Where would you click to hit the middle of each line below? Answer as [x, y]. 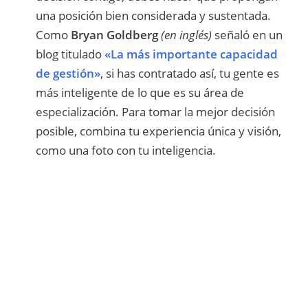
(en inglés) [187, 34]
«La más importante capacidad [191, 54]
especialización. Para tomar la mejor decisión [156, 111]
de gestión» [68, 73]
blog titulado [70, 54]
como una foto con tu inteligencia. [126, 150]
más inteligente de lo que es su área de [140, 92]
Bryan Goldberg [116, 34]
